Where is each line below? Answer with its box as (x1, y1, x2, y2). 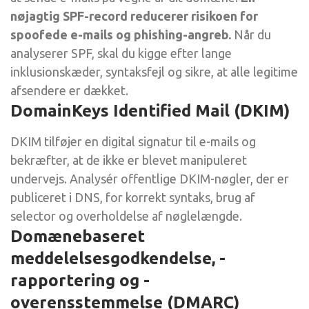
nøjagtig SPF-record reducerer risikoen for (10, 8, 258, 23)
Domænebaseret (10, 226, 145, 246)
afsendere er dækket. (10, 83, 128, 97)
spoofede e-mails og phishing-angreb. (10, 27, 231, 41)
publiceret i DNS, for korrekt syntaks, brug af (10, 190, 255, 204)
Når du (231, 27, 271, 41)
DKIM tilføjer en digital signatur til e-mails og (10, 134, 256, 148)
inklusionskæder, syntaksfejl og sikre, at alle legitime (10, 64, 298, 79)
